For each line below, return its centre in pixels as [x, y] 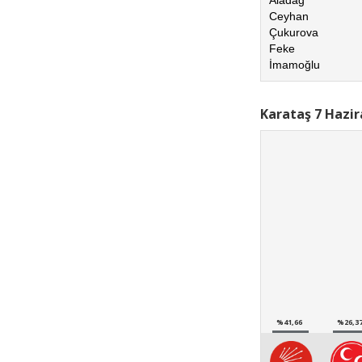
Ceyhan [289, 16]
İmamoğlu [295, 64]
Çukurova [294, 32]
